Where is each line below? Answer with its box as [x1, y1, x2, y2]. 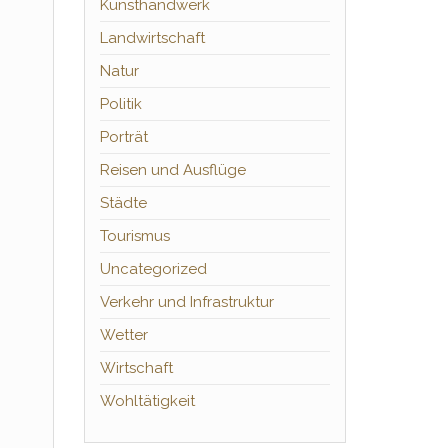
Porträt [99, 128, 148, 146]
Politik [99, 95, 142, 113]
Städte [99, 194, 147, 212]
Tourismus [99, 227, 170, 245]
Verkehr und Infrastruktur [99, 293, 274, 311]
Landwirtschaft [99, 29, 205, 47]
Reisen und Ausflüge [99, 161, 246, 179]
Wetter [99, 326, 148, 344]
